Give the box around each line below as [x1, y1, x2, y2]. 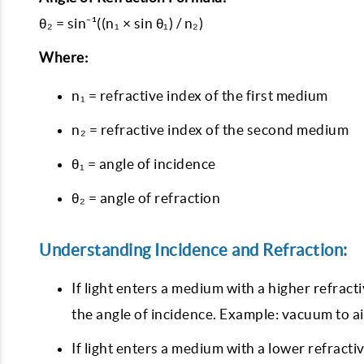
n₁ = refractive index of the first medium [71, 88, 328, 103]
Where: [39, 50, 88, 65]
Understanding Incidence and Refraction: [39, 240, 348, 259]
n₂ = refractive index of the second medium [71, 122, 349, 137]
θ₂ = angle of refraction [71, 190, 220, 206]
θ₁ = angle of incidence [71, 156, 216, 171]
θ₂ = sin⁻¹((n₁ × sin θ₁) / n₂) [39, 15, 203, 31]
